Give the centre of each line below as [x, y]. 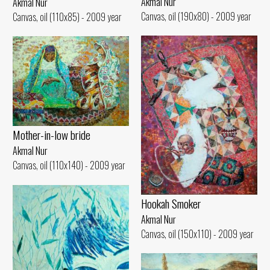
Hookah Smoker [171, 204]
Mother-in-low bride [52, 135]
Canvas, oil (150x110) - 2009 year [197, 234]
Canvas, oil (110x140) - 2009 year [69, 165]
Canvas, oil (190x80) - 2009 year [196, 16]
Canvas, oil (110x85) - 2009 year [67, 17]
